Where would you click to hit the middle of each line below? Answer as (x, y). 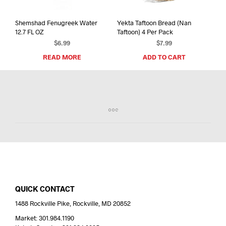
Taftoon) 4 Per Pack (145, 32)
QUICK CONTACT (45, 189)
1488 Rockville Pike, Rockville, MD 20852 (73, 204)
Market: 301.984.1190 (45, 218)
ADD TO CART (164, 57)
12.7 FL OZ (29, 32)
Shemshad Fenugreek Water (56, 23)
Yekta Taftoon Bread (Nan (154, 23)
